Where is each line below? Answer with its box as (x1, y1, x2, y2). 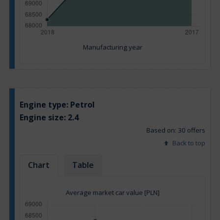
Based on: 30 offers (146, 126, 205, 135)
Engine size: (20, 112, 68, 123)
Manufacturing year (82, 43, 142, 52)
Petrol (70, 99, 95, 110)
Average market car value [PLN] (65, 188, 160, 197)
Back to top (171, 138, 205, 148)
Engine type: (20, 99, 70, 110)
